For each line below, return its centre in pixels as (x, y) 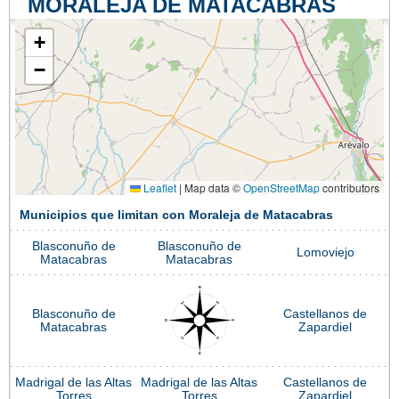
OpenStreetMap (281, 187)
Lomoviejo (325, 252)
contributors (350, 187)
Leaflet (159, 187)
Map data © (212, 187)
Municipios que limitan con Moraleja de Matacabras (176, 215)
